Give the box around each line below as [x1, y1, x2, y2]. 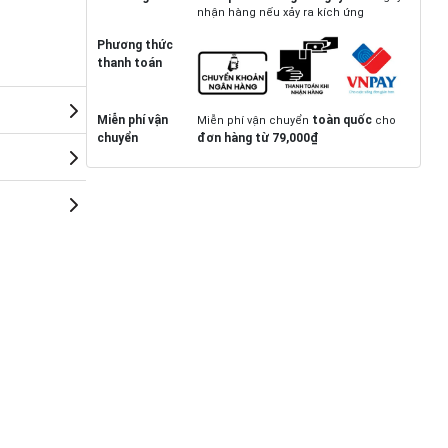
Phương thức [96, 38, 173, 52]
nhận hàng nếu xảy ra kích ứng [197, 6, 365, 19]
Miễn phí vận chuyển [197, 114, 313, 127]
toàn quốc [312, 113, 373, 127]
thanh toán [96, 56, 162, 70]
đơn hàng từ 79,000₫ [197, 131, 319, 145]
